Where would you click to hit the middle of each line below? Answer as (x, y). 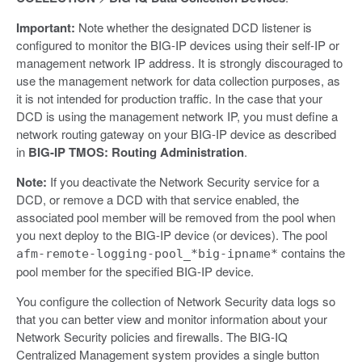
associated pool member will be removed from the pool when (176, 217)
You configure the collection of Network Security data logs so (176, 301)
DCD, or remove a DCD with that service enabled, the (158, 200)
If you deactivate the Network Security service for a (183, 182)
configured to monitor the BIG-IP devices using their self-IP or (178, 45)
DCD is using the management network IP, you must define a (177, 116)
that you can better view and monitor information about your (172, 319)
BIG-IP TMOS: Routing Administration (136, 152)
